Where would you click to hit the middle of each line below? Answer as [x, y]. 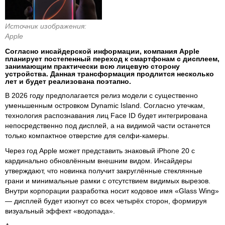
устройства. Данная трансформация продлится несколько [109, 74]
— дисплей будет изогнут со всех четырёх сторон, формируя [106, 201]
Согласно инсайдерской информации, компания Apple [102, 51]
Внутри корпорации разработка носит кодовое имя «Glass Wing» [112, 191]
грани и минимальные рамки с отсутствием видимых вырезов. [108, 181]
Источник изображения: [46, 26]
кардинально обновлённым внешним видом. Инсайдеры [98, 160]
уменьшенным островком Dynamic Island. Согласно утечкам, [105, 105]
